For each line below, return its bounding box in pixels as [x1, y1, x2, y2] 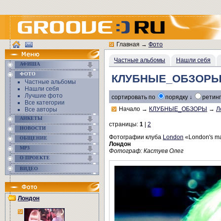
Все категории [25, 99, 65, 106]
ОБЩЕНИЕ [20, 135, 47, 141]
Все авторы [25, 106, 57, 113]
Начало [119, 106, 140, 112]
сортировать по [111, 94, 157, 101]
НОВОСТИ [20, 125, 46, 131]
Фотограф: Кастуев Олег [109, 147, 184, 154]
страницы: [109, 121, 140, 128]
